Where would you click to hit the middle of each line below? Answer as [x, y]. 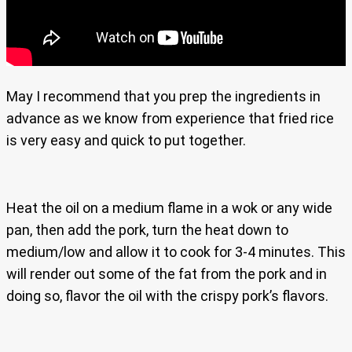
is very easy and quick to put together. [126, 140]
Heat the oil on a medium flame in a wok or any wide [169, 207]
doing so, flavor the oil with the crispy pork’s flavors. [167, 295]
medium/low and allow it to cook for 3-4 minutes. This [176, 251]
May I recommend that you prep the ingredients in [163, 96]
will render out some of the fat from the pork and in [167, 273]
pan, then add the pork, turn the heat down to [147, 229]
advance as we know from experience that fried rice [170, 118]
